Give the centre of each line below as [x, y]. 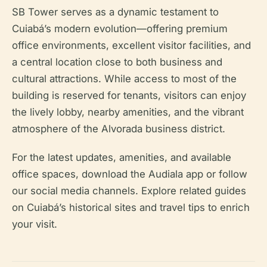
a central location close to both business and [117, 62]
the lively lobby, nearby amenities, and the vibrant [128, 112]
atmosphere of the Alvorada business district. [119, 129]
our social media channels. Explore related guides [129, 191]
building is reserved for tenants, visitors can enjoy [129, 95]
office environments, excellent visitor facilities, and [131, 45]
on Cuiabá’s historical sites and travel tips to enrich [131, 207]
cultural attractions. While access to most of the [124, 79]
